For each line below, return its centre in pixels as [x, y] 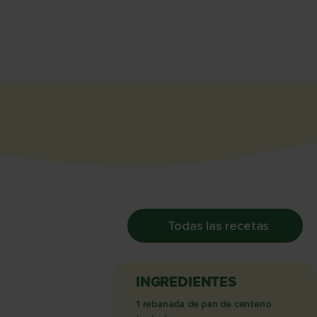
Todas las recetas [219, 225]
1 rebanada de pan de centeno [204, 304]
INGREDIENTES [186, 282]
